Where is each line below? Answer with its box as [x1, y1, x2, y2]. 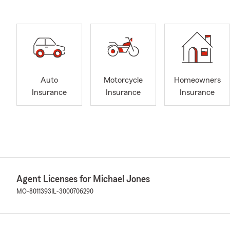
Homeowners [174, 76, 221, 85]
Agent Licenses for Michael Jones [16, 174, 150, 184]
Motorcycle [104, 76, 143, 85]
